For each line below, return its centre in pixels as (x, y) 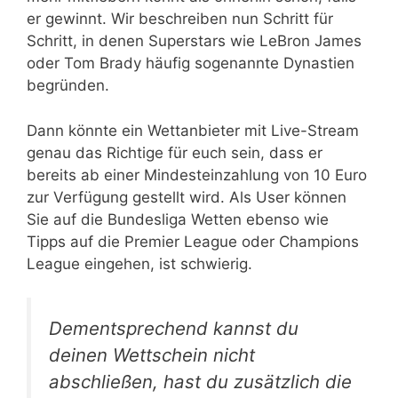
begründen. (68, 85)
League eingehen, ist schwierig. (139, 263)
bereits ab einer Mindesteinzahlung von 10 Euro (197, 175)
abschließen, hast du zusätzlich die (200, 382)
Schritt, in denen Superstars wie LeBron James (194, 41)
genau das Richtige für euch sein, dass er (175, 152)
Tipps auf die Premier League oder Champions (193, 241)
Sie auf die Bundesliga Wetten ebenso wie (178, 219)
